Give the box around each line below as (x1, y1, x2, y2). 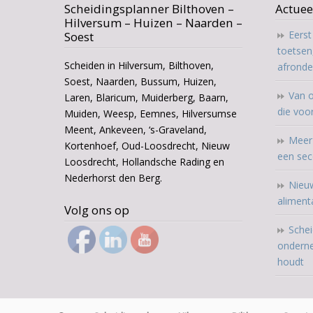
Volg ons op (64, 201, 129, 218)
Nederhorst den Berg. (64, 170, 162, 184)
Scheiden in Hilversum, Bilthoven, (64, 58, 214, 72)
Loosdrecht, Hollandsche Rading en (64, 154, 224, 168)
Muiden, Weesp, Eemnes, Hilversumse (64, 106, 237, 120)
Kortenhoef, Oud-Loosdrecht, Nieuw (64, 138, 230, 152)
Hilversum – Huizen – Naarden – (64, 14, 242, 31)
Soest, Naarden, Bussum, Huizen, (64, 74, 217, 88)
